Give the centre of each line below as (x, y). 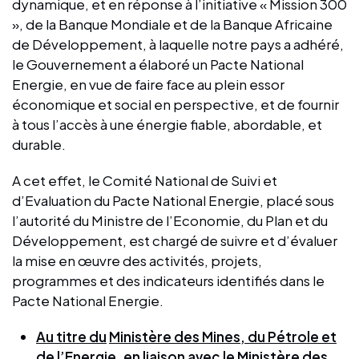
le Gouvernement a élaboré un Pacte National (158, 64)
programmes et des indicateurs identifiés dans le (168, 280)
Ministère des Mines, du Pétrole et (223, 336)
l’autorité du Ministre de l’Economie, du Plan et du (170, 220)
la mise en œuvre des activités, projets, (137, 260)
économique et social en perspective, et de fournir (175, 104)
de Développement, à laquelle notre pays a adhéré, (178, 44)
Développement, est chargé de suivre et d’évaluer (175, 240)
